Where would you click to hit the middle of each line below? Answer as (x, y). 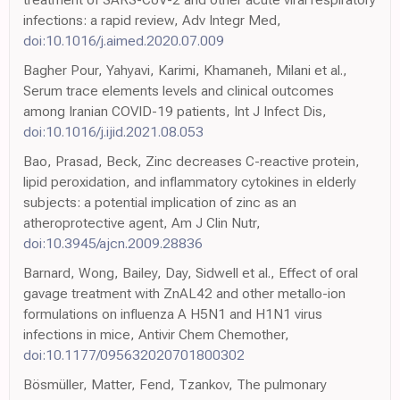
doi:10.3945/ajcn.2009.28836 (113, 243)
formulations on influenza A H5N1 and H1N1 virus (173, 313)
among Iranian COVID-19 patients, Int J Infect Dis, (175, 111)
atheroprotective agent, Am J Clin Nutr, (142, 222)
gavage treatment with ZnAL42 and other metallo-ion (184, 293)
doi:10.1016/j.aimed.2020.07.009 (124, 40)
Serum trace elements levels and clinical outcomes (179, 90)
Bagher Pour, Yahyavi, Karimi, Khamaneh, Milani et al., (185, 70)
